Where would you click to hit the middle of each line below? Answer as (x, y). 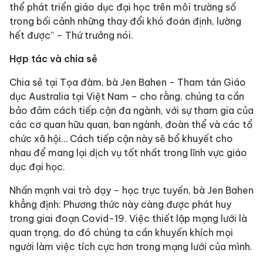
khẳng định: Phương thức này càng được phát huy (120, 205)
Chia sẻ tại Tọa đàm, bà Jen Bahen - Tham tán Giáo (128, 82)
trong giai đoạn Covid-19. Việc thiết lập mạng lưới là (128, 219)
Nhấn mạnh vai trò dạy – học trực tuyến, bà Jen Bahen (131, 190)
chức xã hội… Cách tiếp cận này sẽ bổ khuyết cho (121, 139)
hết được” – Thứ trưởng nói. (71, 36)
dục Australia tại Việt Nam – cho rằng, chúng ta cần (127, 97)
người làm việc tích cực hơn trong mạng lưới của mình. (131, 247)
